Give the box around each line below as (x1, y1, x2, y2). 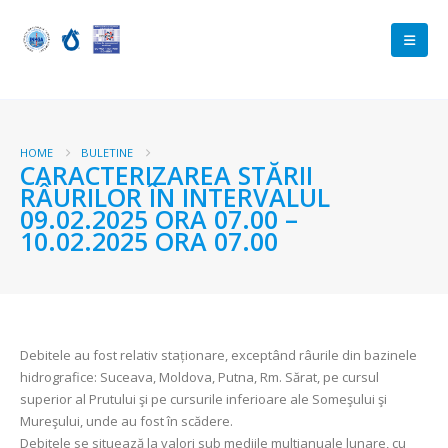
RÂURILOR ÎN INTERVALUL (20, 180, 330, 214)
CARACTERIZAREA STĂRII (20, 158, 313, 192)
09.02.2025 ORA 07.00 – (20, 202, 298, 236)
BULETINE (81, 145, 133, 160)
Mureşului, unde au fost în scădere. (20, 412, 233, 430)
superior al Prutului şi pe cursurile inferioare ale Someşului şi (20, 390, 387, 408)
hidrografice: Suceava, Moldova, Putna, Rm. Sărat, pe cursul (20, 368, 379, 386)
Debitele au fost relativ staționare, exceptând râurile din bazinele (20, 346, 417, 364)
